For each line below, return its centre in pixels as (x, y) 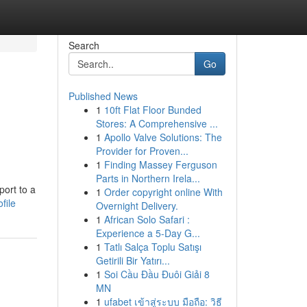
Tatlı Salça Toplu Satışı (152, 247)
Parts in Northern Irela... (148, 178)
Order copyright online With (163, 192)
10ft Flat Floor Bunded (152, 110)
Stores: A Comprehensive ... (157, 123)
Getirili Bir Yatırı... (133, 260)
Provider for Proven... (142, 151)
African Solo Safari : (147, 219)
